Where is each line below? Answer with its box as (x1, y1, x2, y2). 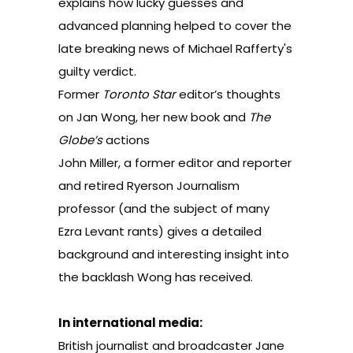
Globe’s (58, 132, 102, 148)
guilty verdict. (58, 63, 136, 80)
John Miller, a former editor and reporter (58, 154, 292, 171)
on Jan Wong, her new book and (58, 109, 249, 125)
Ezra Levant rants (58, 223, 158, 240)
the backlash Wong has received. (58, 269, 253, 285)
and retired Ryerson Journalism (58, 177, 240, 194)
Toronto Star (102, 86, 176, 102)
